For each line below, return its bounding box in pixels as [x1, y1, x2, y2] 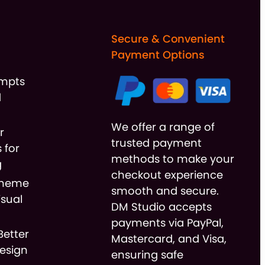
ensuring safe [111, 247, 184, 263]
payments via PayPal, [111, 215, 224, 231]
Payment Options [111, 47, 205, 62]
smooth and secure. [111, 183, 219, 199]
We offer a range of [111, 119, 215, 135]
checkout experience [111, 167, 224, 183]
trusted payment [111, 135, 202, 151]
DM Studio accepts [111, 199, 212, 215]
